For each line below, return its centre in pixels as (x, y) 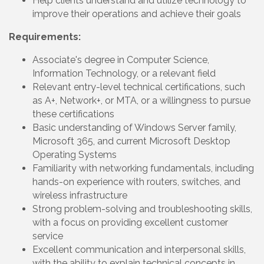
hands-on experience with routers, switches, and (136, 181)
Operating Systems (76, 154)
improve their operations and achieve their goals (138, 14)
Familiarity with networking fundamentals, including (143, 168)
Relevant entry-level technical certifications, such (139, 87)
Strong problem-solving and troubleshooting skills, (142, 209)
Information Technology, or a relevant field (124, 73)
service (49, 236)
